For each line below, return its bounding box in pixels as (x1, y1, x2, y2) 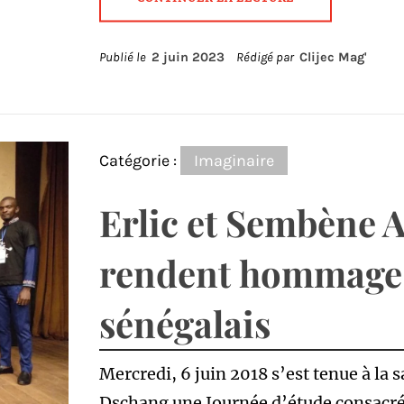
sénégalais (98, 299, 271, 347)
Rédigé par (233, 50, 299, 65)
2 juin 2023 (151, 50, 225, 65)
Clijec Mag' (298, 50, 367, 65)
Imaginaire (193, 151, 274, 170)
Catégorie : (98, 151, 180, 170)
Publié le (98, 50, 151, 65)
